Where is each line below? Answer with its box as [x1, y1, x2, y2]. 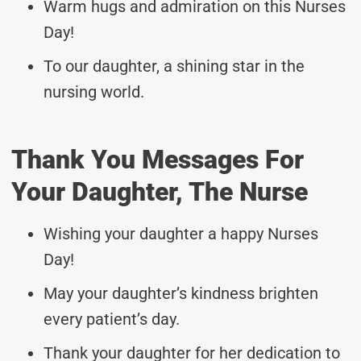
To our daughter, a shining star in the [44, 56, 305, 76]
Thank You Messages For [11, 143, 304, 175]
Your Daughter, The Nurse [11, 176, 308, 207]
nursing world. [44, 81, 144, 102]
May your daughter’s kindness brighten [44, 283, 318, 303]
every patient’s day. [44, 309, 180, 329]
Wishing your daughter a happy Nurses [44, 223, 318, 243]
